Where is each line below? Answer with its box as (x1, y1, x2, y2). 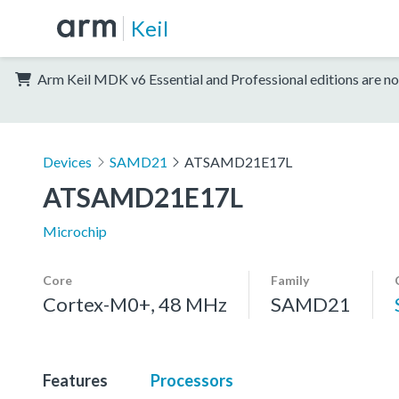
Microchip (43, 222, 107, 240)
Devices (43, 152, 92, 170)
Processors (151, 370, 233, 390)
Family (271, 272, 309, 288)
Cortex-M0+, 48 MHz (43, 291, 227, 316)
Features (43, 370, 108, 390)
